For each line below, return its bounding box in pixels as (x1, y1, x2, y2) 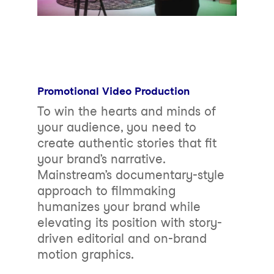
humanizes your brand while (37, 199, 201, 215)
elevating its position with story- (37, 215, 222, 231)
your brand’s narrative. (37, 152, 165, 167)
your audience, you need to (37, 120, 196, 135)
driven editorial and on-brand (37, 231, 207, 246)
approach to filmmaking (37, 183, 176, 199)
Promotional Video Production (37, 84, 190, 98)
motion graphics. (37, 247, 134, 262)
